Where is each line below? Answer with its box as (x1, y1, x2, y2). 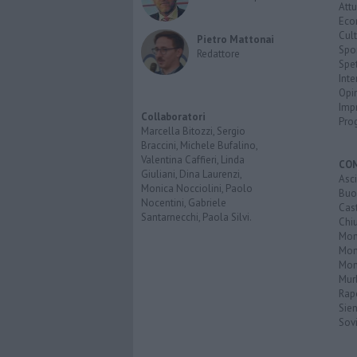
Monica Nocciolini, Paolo (141, 182, 253, 196)
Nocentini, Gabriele (141, 196, 226, 210)
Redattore (197, 46, 240, 61)
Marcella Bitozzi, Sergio (141, 124, 245, 139)
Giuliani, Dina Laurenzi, (141, 167, 241, 182)
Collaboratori (141, 110, 206, 124)
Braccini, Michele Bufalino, (141, 139, 257, 153)
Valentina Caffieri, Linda (141, 153, 245, 167)
